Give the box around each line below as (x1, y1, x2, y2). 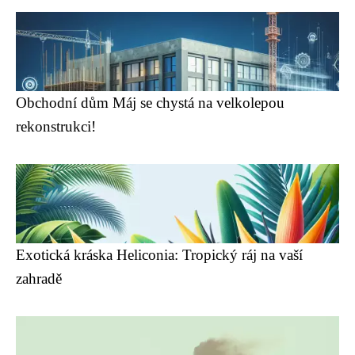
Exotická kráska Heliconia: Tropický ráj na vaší (16, 246, 303, 263)
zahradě (16, 269, 62, 287)
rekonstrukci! (16, 117, 96, 135)
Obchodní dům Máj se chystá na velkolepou (16, 94, 284, 111)
